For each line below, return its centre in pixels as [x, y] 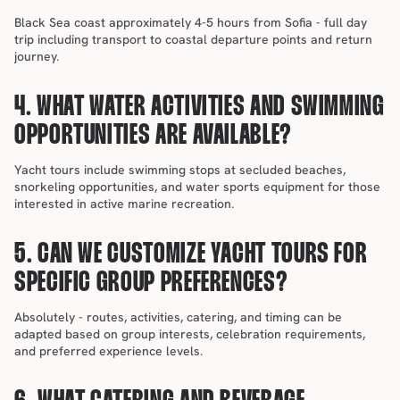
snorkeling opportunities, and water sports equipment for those [197, 187]
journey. [37, 56]
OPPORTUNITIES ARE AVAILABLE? [153, 136]
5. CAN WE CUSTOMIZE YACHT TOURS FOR [191, 255]
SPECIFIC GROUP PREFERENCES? [151, 283]
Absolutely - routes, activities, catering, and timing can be [178, 317]
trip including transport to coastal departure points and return [193, 39]
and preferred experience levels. [108, 351]
